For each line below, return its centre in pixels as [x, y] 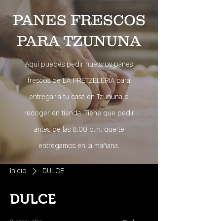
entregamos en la [66, 146]
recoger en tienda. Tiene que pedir [79, 113]
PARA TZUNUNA [79, 41]
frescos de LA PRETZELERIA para [79, 81]
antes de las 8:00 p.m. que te [79, 129]
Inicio [18, 171]
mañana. [107, 146]
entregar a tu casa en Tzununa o [79, 97]
